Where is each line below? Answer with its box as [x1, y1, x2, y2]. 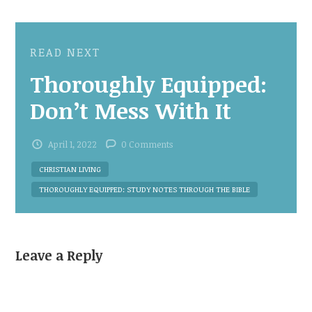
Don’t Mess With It [29, 95, 231, 125]
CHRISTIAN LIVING [38, 163, 101, 174]
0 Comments [121, 137, 173, 150]
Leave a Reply [15, 245, 103, 265]
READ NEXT [29, 44, 100, 60]
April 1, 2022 [47, 137, 97, 150]
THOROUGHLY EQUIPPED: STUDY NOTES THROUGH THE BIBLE [38, 183, 250, 194]
